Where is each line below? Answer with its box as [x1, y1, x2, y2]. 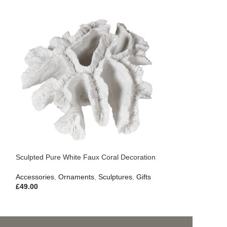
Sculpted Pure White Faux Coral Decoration [15, 153, 156, 161]
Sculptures [98, 173, 132, 181]
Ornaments [58, 173, 94, 181]
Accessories [15, 173, 54, 181]
